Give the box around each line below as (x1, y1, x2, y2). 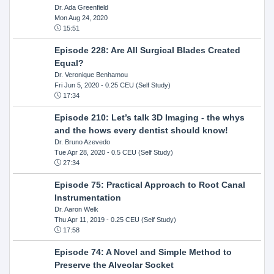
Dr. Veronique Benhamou (54, 70, 128, 78)
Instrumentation (54, 192, 121, 202)
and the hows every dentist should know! (54, 125, 228, 135)
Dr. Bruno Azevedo (54, 138, 110, 146)
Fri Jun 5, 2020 (54, 81, 99, 89)
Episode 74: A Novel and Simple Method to (54, 246, 232, 257)
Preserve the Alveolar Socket (54, 259, 174, 270)
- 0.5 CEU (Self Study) (105, 148, 173, 156)
